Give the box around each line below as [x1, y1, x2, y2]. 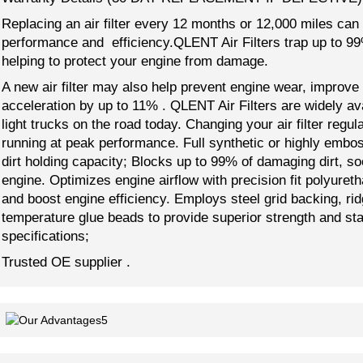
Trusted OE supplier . [2, 254, 130, 270]
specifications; [2, 228, 89, 244]
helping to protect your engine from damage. [2, 53, 268, 69]
